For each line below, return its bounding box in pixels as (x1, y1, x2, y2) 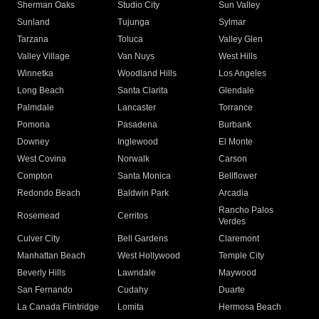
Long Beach (17, 85, 64, 96)
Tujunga (117, 17, 150, 28)
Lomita (117, 302, 145, 313)
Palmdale (17, 103, 54, 113)
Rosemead (17, 211, 60, 221)
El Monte (218, 137, 253, 147)
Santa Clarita (117, 85, 169, 96)
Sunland (17, 17, 50, 28)
